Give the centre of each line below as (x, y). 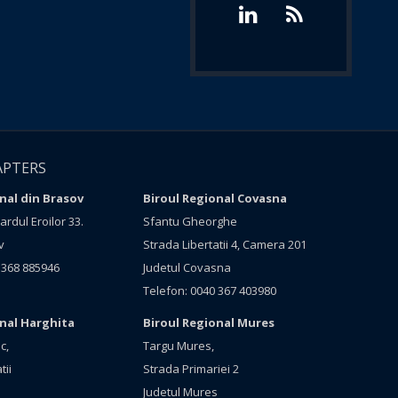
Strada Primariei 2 (191, 369)
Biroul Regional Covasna (215, 198)
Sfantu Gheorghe (191, 221)
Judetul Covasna (187, 267)
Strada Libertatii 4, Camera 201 (225, 244)
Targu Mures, (179, 346)
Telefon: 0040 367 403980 (210, 291)
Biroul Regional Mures (209, 322)
